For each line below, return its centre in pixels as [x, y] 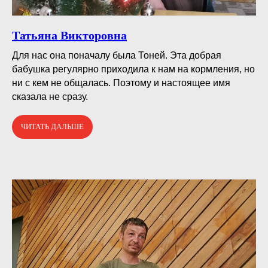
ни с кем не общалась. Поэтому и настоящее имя [121, 83]
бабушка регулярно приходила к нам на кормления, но [133, 69]
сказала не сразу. [50, 96]
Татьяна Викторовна [69, 35]
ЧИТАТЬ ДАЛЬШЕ [52, 126]
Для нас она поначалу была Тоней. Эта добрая [117, 55]
